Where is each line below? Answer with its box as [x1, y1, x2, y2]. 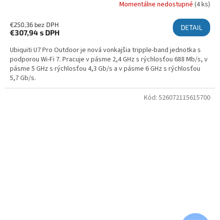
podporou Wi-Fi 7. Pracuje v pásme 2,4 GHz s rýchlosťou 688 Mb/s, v [10, 55, 208, 65]
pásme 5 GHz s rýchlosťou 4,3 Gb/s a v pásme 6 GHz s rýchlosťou [10, 64, 200, 74]
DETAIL [181, 23, 202, 32]
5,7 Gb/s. [10, 73, 36, 83]
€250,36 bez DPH [10, 21, 59, 29]
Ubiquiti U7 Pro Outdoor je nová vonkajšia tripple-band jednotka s [10, 45, 201, 55]
